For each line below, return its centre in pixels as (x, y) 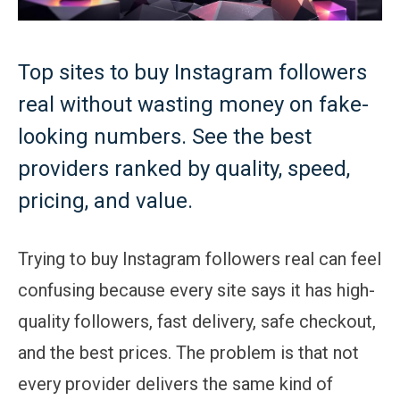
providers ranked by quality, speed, (184, 168)
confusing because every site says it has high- (196, 290)
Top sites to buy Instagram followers (192, 72)
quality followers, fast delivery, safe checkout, (197, 321)
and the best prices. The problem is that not (188, 352)
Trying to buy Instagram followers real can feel (200, 258)
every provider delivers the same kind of (175, 383)
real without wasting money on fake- (193, 104)
